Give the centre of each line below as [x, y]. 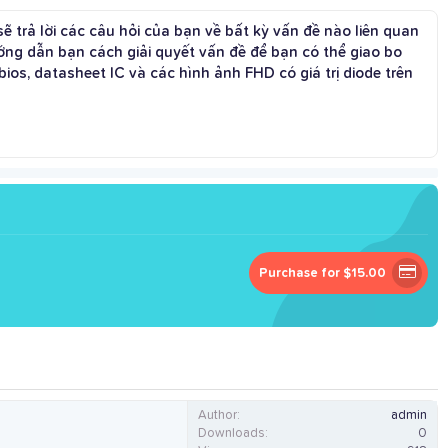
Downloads [231, 434]
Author [217, 416]
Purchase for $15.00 [323, 274]
